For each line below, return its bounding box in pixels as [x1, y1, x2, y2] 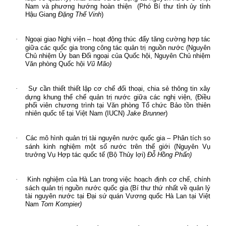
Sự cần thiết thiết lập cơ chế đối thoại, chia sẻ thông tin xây [28, 84, 211, 92]
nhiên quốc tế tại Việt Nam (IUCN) [25, 109, 125, 117]
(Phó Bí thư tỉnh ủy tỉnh [137, 2, 211, 10]
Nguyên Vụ [176, 142, 211, 150]
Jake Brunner [126, 109, 165, 117]
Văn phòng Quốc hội [25, 60, 85, 68]
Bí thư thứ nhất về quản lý [132, 184, 211, 192]
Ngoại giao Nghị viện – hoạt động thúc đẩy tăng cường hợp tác [25, 35, 211, 43]
